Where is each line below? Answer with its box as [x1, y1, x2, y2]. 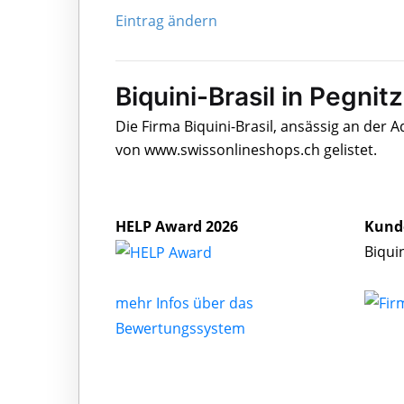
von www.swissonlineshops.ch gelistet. [115, 139, 377, 160]
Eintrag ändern [115, 10, 217, 31]
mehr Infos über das [115, 293, 253, 314]
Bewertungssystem [115, 318, 245, 339]
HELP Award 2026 [115, 216, 238, 236]
